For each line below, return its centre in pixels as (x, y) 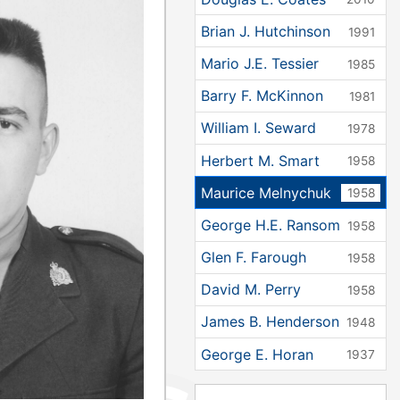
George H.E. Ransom (270, 225)
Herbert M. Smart (260, 160)
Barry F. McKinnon (262, 96)
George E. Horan (257, 354)
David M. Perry (250, 290)
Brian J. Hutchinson (265, 31)
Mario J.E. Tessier (259, 63)
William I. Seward (258, 128)
